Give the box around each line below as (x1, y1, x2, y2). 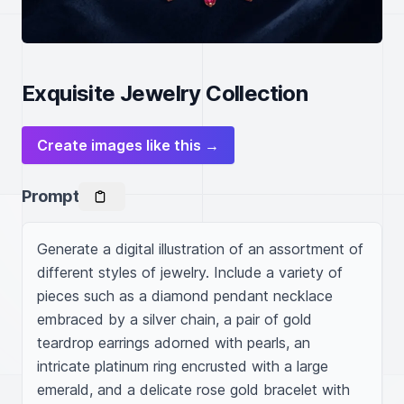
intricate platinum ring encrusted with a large (37, 357, 328, 375)
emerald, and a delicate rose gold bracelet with (37, 381, 350, 399)
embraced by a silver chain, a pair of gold (37, 310, 312, 328)
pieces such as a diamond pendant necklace (37, 287, 333, 305)
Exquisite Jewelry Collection (22, 80, 308, 106)
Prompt (22, 187, 79, 206)
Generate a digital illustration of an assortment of (37, 240, 363, 258)
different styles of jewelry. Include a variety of (37, 263, 343, 281)
